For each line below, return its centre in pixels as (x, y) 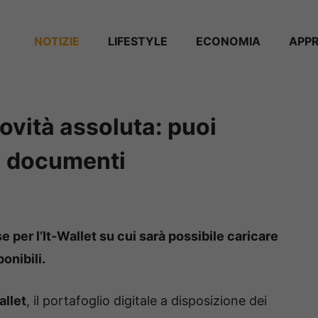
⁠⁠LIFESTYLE (138, 41)
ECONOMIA (228, 41)
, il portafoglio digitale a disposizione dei (147, 301)
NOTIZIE (57, 41)
